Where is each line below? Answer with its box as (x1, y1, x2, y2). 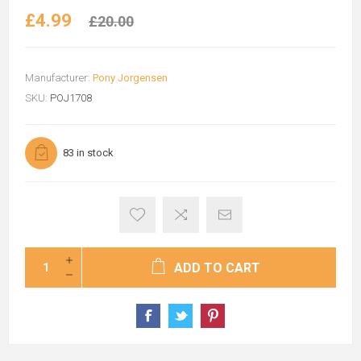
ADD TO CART (174, 259, 260, 276)
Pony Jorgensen (93, 71, 168, 84)
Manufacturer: (25, 71, 90, 84)
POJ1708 (50, 91, 92, 104)
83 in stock (63, 146, 114, 159)
